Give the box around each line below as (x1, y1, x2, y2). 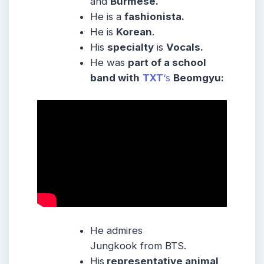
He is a (90, 11, 125, 23)
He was (90, 57, 128, 69)
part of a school (128, 57, 207, 69)
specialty (107, 41, 154, 54)
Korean (116, 26, 153, 38)
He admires (90, 225, 143, 237)
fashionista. (124, 11, 185, 23)
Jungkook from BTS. (90, 240, 187, 252)
